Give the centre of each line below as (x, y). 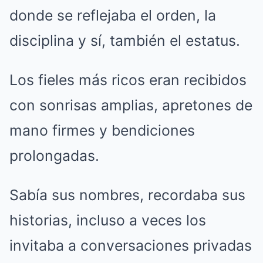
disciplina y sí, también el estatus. (125, 40)
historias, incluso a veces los (108, 220)
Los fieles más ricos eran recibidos (128, 80)
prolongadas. (54, 155)
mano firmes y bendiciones (102, 130)
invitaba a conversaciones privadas (131, 245)
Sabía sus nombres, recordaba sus (127, 195)
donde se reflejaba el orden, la (113, 15)
